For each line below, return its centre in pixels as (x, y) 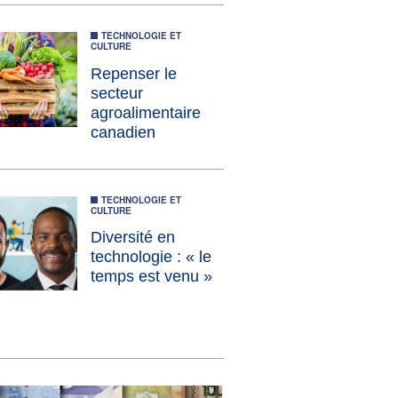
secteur (117, 93)
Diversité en (133, 238)
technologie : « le (151, 257)
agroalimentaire (146, 112)
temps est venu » (151, 277)
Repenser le (134, 73)
